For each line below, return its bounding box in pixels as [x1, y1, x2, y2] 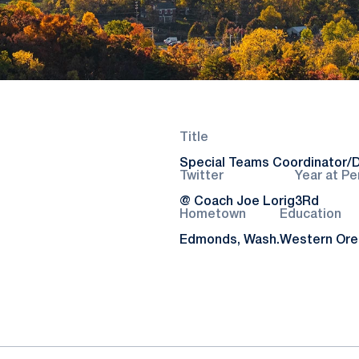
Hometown [179, 209, 246, 220]
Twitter [179, 171, 224, 182]
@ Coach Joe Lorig [179, 196, 295, 208]
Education [280, 209, 341, 220]
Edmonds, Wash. [179, 235, 280, 246]
